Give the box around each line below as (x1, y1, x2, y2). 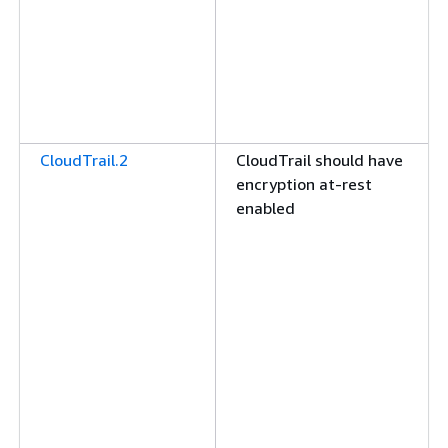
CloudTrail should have (236, 150, 403, 170)
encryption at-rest (236, 174, 372, 194)
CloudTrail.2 (40, 150, 128, 170)
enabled (236, 198, 295, 218)
